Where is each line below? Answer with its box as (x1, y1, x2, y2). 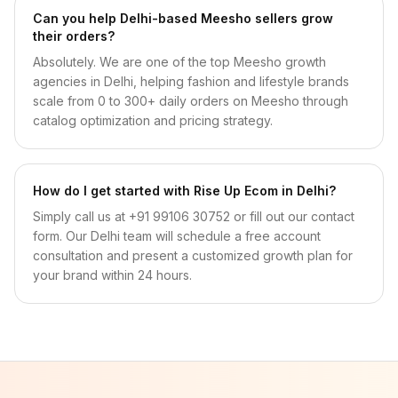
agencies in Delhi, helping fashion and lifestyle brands (33, 74, 349, 89)
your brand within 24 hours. (33, 267, 192, 283)
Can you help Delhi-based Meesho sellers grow (33, 11, 333, 26)
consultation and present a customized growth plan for (33, 248, 353, 263)
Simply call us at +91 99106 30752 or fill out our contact (33, 209, 354, 224)
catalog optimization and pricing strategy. (33, 113, 273, 128)
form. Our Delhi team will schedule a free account (33, 228, 321, 243)
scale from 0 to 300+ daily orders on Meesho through (33, 93, 348, 108)
